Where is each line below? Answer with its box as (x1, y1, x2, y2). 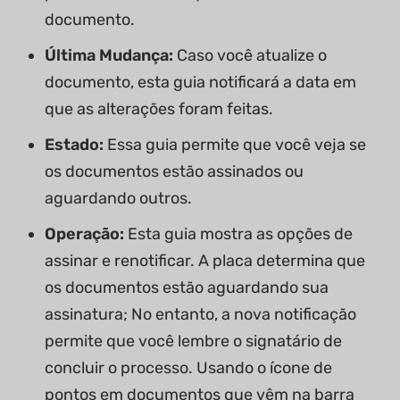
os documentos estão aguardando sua (45, 278, 329, 298)
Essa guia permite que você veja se (104, 135, 366, 155)
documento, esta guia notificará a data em (45, 72, 356, 93)
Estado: (45, 135, 104, 155)
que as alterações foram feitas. (45, 99, 273, 120)
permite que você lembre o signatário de (45, 331, 342, 352)
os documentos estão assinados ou (45, 162, 304, 182)
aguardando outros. (45, 188, 192, 209)
